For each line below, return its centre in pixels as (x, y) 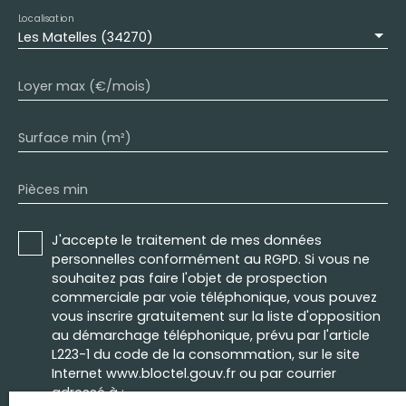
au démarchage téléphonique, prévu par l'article (211, 335)
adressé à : (88, 392)
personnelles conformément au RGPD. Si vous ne (211, 259)
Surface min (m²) (75, 137)
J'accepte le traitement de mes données (187, 240)
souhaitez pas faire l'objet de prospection (189, 278)
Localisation (46, 19)
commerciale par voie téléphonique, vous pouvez (214, 297)
